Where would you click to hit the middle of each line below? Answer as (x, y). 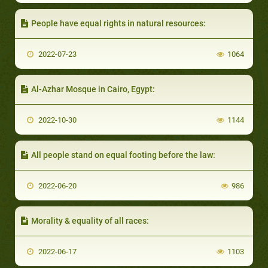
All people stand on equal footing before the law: (123, 155)
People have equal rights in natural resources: (118, 23)
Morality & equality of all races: (90, 220)
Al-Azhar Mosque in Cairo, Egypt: (93, 89)
